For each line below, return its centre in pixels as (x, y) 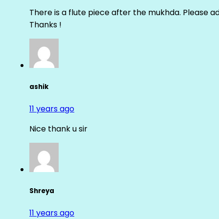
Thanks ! (45, 24)
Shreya (42, 191)
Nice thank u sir (58, 129)
